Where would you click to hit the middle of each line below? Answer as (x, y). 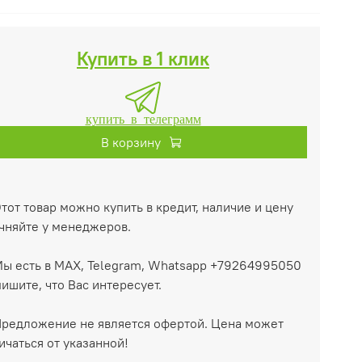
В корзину (130, 143)
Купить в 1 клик (143, 59)
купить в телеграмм (143, 118)
